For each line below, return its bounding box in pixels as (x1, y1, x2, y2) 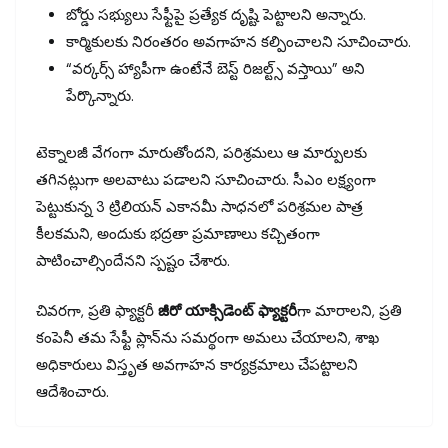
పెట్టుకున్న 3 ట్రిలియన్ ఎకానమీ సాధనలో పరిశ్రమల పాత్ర (36, 197, 363, 218)
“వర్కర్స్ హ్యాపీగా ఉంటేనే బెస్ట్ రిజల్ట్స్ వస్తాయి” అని (66, 59, 365, 80)
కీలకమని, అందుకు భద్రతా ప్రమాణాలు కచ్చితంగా (36, 224, 320, 245)
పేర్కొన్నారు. (66, 86, 134, 107)
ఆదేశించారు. (36, 381, 109, 402)
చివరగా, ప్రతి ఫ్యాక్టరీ (36, 300, 158, 321)
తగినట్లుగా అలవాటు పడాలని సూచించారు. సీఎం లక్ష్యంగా (36, 170, 376, 191)
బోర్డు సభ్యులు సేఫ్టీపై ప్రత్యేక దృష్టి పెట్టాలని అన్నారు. (66, 5, 366, 26)
